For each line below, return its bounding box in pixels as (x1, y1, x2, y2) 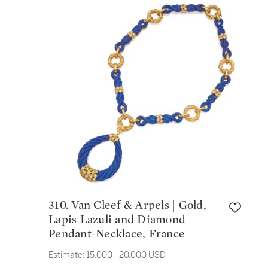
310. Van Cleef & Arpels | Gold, (48, 199, 72, 211)
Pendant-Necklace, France (48, 228, 185, 240)
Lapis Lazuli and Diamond (48, 214, 185, 226)
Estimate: (48, 249, 85, 260)
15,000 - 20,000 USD (86, 249, 166, 260)
